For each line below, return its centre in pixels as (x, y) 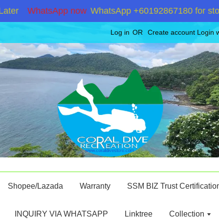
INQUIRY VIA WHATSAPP (61, 214)
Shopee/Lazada (35, 186)
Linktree (139, 214)
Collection (188, 214)
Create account (171, 32)
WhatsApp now (38, 11)
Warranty (95, 186)
